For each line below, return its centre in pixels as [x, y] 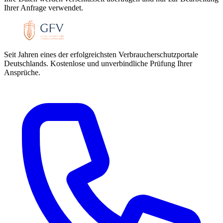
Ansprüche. [22, 73]
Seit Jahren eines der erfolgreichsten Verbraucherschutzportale [101, 55]
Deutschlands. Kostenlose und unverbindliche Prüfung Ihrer [98, 64]
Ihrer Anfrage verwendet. [44, 8]
